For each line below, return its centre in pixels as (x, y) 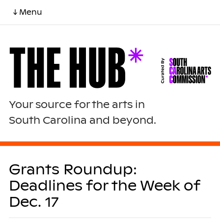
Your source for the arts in (77, 104)
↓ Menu (27, 12)
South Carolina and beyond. (82, 120)
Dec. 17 (33, 202)
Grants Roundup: (73, 169)
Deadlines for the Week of (104, 185)
